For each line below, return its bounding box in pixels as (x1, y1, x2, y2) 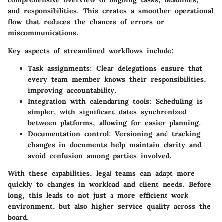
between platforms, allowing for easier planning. (28, 118, 201, 127)
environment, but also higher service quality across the (8, 201, 211, 211)
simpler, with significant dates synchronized (28, 107, 186, 116)
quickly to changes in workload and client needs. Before (8, 179, 211, 189)
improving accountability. (28, 85, 117, 95)
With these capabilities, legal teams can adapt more (8, 168, 195, 178)
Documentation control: (28, 129, 111, 138)
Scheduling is (152, 96, 203, 106)
